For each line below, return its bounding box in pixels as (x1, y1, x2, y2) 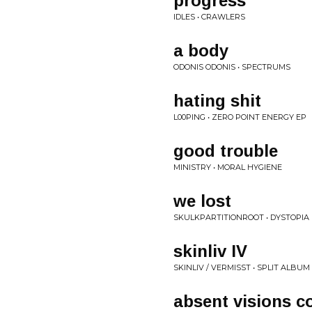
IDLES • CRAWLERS (173, 12, 245, 22)
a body (173, 41, 228, 60)
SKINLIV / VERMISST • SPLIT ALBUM (173, 263, 310, 272)
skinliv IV (173, 242, 247, 260)
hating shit (173, 91, 261, 110)
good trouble (173, 141, 278, 160)
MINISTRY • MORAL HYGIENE (173, 162, 282, 172)
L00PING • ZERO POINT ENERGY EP (173, 112, 306, 122)
